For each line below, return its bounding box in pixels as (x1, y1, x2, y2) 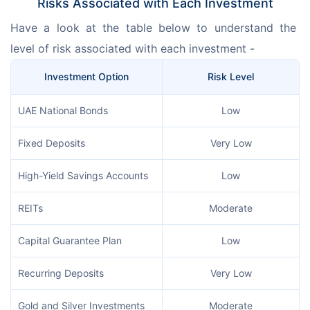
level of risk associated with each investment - (10, 42, 255, 56)
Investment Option (44, 71, 129, 83)
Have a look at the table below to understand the (10, 21, 300, 35)
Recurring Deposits (18, 267, 104, 280)
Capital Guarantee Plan (18, 235, 122, 247)
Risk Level (208, 71, 254, 83)
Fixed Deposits (18, 137, 85, 149)
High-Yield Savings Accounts (18, 170, 148, 182)
